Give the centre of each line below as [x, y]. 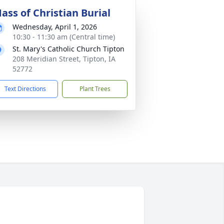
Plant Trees [95, 89]
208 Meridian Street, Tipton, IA [64, 59]
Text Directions [25, 89]
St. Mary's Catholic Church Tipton [68, 49]
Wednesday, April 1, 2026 [55, 27]
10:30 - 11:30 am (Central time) [64, 37]
